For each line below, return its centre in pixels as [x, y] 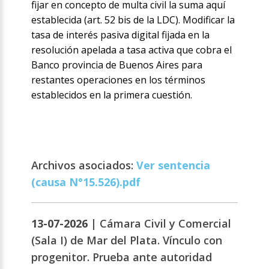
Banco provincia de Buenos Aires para [117, 65]
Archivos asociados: [84, 165]
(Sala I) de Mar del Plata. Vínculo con [127, 240]
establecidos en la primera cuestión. [112, 95]
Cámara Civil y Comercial [166, 224]
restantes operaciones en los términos [119, 80]
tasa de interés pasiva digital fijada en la [121, 35]
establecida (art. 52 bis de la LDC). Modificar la [133, 20]
